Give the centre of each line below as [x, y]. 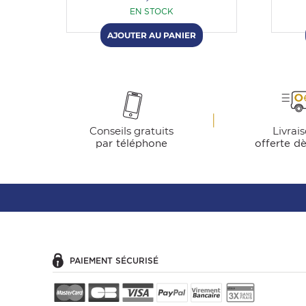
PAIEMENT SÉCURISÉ [114, 261]
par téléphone [131, 143]
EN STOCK [152, 11]
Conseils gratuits [131, 131]
